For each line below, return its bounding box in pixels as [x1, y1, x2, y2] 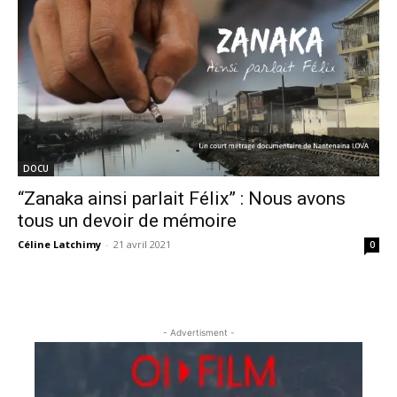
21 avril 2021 [113, 237, 171, 251]
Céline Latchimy [18, 237, 101, 251]
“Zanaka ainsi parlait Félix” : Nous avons [18, 188, 346, 209]
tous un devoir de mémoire [18, 210, 237, 231]
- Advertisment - [162, 327, 235, 338]
